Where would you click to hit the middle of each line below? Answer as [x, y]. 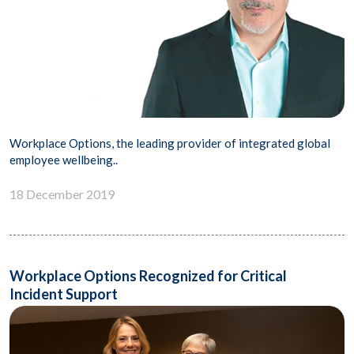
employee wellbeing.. [64, 160]
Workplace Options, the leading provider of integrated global [170, 143]
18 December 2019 [62, 194]
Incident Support [64, 294]
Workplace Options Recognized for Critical [148, 276]
